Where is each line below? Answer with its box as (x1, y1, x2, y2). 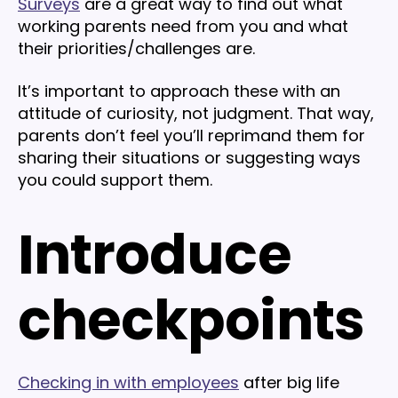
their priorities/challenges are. (18, 37, 259, 60)
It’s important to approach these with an (18, 79, 340, 102)
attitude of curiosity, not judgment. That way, (18, 101, 374, 124)
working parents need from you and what (18, 15, 348, 38)
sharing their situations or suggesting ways (18, 146, 361, 169)
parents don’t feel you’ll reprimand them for (18, 123, 365, 147)
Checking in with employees (18, 370, 239, 394)
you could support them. (18, 168, 212, 191)
